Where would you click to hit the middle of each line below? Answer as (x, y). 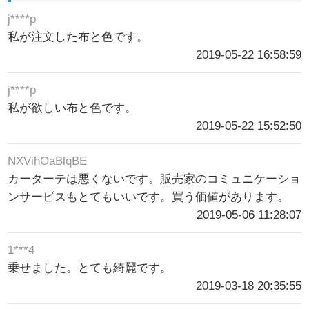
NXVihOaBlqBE (48, 161)
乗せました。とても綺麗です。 (90, 268)
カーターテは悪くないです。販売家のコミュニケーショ (154, 179)
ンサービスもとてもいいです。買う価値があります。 (149, 197)
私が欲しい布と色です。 (72, 108)
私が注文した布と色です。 (78, 37)
